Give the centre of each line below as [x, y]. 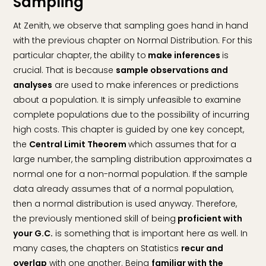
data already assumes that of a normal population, [123, 189]
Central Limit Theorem [79, 144]
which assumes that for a [183, 144]
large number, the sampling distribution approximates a [133, 159]
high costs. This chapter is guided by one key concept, [129, 129]
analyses [33, 85]
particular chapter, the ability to [80, 55]
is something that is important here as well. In [151, 233]
